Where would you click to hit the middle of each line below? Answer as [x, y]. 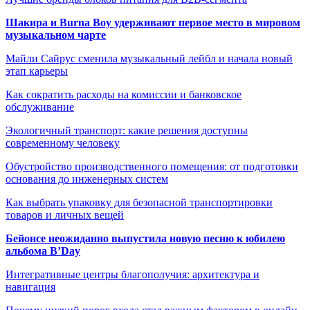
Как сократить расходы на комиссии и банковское [124, 94]
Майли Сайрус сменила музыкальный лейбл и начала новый [149, 58]
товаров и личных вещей [65, 215]
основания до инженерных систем [87, 179]
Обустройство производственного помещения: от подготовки [152, 166]
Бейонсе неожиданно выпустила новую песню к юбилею [145, 238]
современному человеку [63, 143]
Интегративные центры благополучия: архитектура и [133, 274]
